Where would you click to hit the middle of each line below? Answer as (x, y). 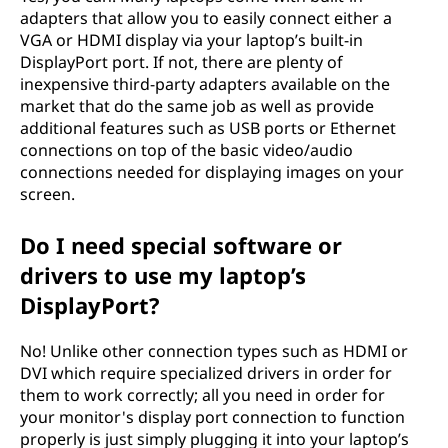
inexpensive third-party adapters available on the (205, 84)
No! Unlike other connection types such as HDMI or (214, 351)
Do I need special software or (181, 245)
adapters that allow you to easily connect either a (206, 18)
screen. (47, 194)
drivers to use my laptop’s (163, 275)
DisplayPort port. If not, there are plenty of (181, 62)
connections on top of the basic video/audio (186, 150)
